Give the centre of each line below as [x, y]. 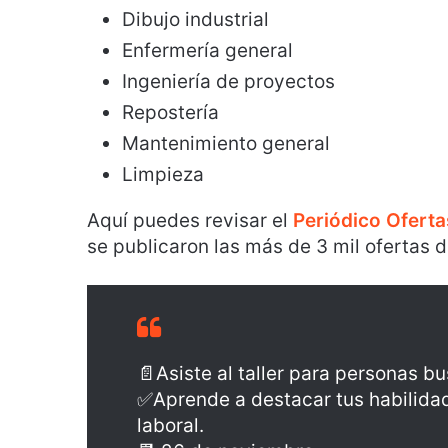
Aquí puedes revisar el [190, 220]
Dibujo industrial [195, 19]
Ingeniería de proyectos [228, 81]
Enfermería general [207, 50]
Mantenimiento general [226, 143]
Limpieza [163, 174]
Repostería [170, 112]
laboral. [170, 425]
